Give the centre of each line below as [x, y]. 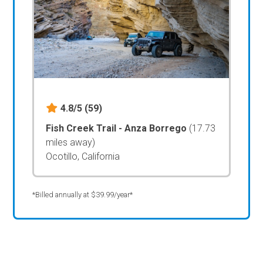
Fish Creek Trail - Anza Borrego [118, 128]
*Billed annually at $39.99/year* [83, 194]
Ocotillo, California [83, 156]
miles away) [71, 142]
